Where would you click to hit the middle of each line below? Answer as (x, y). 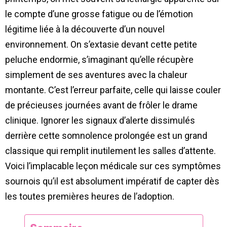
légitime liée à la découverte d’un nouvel (85, 29)
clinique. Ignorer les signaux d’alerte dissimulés (100, 120)
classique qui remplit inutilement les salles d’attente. (110, 150)
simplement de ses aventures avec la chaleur (96, 74)
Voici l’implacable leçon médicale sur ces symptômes (113, 166)
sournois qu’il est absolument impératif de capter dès (112, 181)
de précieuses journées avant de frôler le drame (101, 105)
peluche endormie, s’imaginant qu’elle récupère (99, 59)
